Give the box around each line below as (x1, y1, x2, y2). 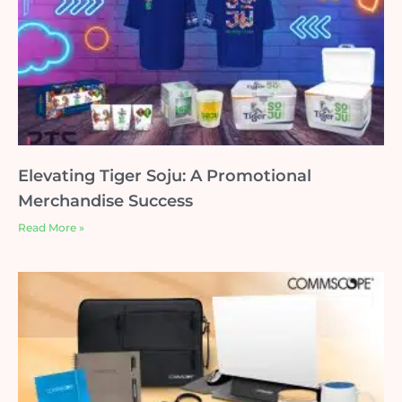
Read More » (18, 221, 84, 235)
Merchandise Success (18, 191, 193, 212)
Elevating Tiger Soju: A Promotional (18, 166, 311, 187)
